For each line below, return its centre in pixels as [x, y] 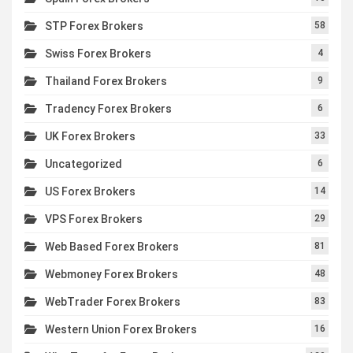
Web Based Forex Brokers [112, 246]
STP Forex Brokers [94, 26]
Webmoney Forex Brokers [111, 274]
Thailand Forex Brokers [106, 81]
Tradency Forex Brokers [108, 108]
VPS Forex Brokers [94, 219]
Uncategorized [84, 163]
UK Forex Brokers [90, 136]
